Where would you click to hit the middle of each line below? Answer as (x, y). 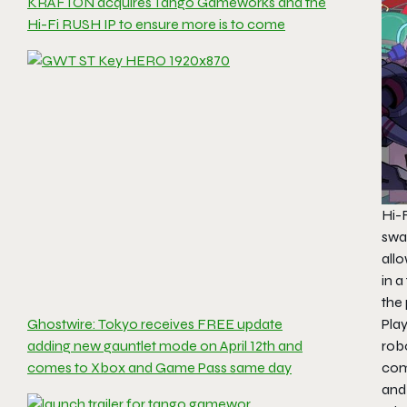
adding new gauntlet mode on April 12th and (165, 346)
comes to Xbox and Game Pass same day (159, 367)
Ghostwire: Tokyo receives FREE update (155, 324)
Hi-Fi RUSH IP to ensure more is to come (156, 24)
